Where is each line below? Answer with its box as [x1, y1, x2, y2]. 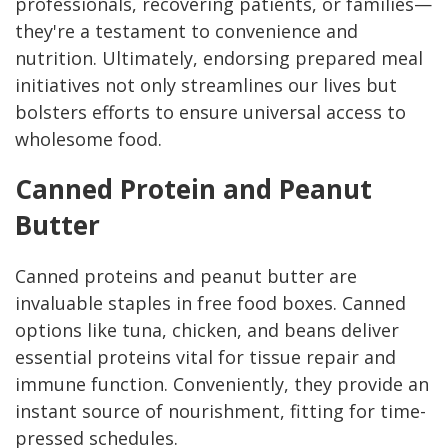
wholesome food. [15, 127, 162, 152]
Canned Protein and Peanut [15, 171, 372, 208]
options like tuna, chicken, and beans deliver [15, 318, 399, 343]
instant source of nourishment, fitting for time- [15, 399, 426, 424]
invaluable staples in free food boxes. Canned [15, 291, 406, 316]
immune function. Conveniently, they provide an [15, 372, 429, 397]
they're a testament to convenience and [15, 19, 358, 44]
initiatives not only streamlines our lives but [15, 73, 397, 98]
